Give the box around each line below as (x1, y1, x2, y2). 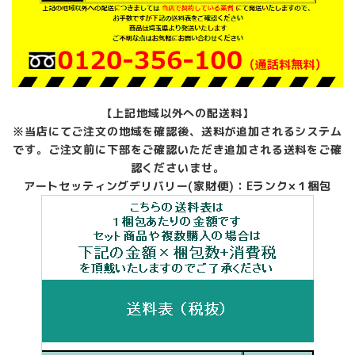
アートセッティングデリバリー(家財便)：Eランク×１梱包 (23, 177, 332, 193)
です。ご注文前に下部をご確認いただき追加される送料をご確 (13, 141, 342, 157)
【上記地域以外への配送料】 (101, 105, 254, 120)
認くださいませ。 (130, 159, 225, 175)
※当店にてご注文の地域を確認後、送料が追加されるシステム (13, 123, 342, 139)
